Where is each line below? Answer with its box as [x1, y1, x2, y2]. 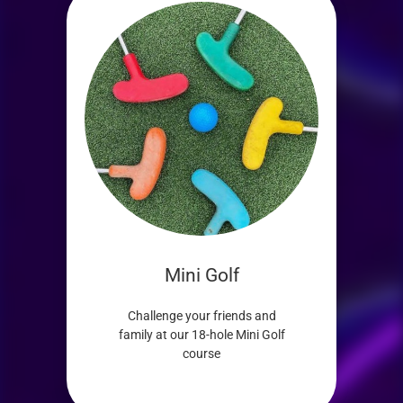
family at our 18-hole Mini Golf [118, 327, 285, 342]
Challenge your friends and [127, 309, 276, 323]
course [183, 346, 220, 361]
